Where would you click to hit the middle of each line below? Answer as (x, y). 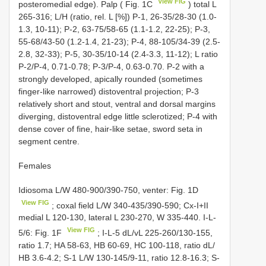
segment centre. (49, 141)
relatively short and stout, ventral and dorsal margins (117, 104)
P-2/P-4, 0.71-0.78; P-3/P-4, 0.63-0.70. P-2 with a (111, 66)
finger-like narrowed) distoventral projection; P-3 (109, 91)
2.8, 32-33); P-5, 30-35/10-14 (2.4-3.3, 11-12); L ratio (118, 54)
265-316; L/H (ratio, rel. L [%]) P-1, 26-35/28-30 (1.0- (118, 16)
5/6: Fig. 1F (41, 232)
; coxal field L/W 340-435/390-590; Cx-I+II (129, 205)
